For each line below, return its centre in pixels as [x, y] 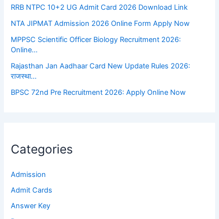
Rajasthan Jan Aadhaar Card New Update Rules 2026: [101, 66]
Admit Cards [32, 190]
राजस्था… [24, 77]
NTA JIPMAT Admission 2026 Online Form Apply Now [100, 24]
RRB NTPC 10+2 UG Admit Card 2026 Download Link [99, 8]
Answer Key [31, 206]
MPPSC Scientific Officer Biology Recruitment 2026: [96, 40]
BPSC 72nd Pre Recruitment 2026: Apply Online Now [99, 93]
